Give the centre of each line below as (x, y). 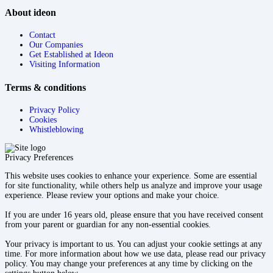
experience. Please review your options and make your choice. (112, 195)
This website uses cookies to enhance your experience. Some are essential (131, 175)
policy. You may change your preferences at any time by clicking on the (129, 263)
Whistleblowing (56, 129)
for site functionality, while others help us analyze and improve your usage (133, 185)
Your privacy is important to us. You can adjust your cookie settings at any (133, 244)
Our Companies (56, 45)
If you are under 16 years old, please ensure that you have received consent (134, 214)
